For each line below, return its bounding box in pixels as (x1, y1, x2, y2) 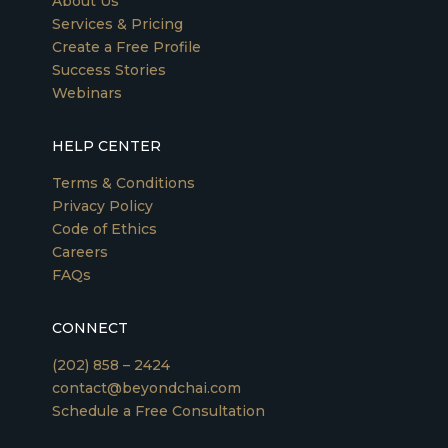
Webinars (52, 84, 123, 103)
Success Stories (52, 61, 167, 80)
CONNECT (52, 319, 129, 338)
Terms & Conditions (52, 174, 196, 193)
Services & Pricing (52, 15, 184, 34)
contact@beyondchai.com (52, 379, 242, 398)
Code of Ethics (52, 220, 158, 239)
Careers (52, 243, 109, 262)
